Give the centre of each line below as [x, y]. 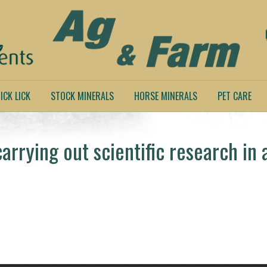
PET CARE [235, 96]
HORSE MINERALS [166, 96]
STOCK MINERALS [82, 96]
